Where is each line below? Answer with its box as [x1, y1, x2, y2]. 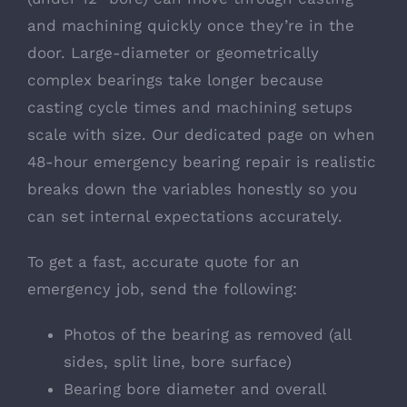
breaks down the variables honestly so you [27, 180, 357, 199]
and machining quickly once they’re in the [27, 16, 354, 35]
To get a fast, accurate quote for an [27, 253, 300, 272]
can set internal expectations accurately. [27, 207, 342, 226]
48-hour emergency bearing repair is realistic [27, 153, 376, 172]
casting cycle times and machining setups [27, 98, 352, 117]
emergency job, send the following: [27, 280, 297, 299]
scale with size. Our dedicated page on [27, 125, 333, 144]
